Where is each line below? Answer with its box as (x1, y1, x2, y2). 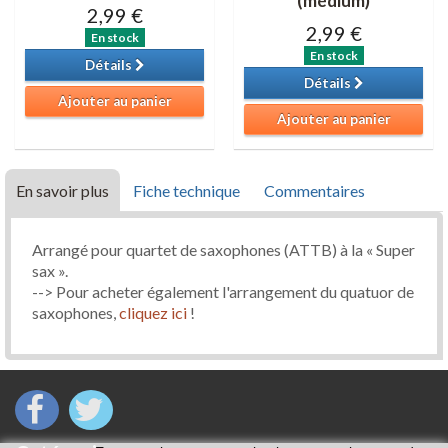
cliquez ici (116, 303, 187, 322)
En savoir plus (16, 181, 109, 200)
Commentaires (264, 181, 365, 200)
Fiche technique (133, 181, 240, 200)
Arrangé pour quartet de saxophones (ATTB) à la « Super (32, 240, 415, 259)
